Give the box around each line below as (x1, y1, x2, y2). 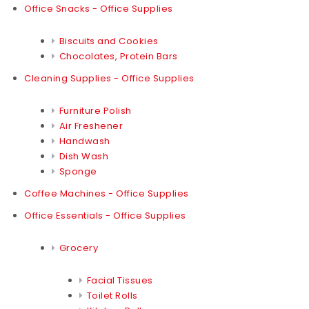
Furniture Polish (59, 103, 132, 117)
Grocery (59, 241, 98, 255)
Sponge (59, 164, 97, 178)
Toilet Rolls (86, 288, 138, 302)
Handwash (59, 134, 110, 148)
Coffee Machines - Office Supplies (24, 186, 189, 200)
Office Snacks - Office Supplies (24, 1, 173, 15)
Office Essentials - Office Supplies (24, 208, 186, 222)
